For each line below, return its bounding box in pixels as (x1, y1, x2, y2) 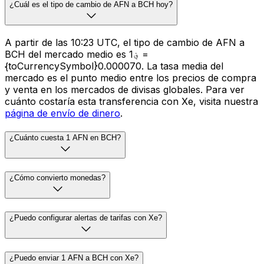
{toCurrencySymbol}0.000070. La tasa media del (5, 60, 223, 72)
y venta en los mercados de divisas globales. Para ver (5, 83, 245, 95)
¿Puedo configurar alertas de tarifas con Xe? (9, 213, 162, 222)
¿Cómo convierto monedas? (9, 173, 105, 183)
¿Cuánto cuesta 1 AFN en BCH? (9, 133, 121, 143)
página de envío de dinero (5, 107, 120, 119)
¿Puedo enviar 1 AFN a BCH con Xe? (9, 253, 138, 262)
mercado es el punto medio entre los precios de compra (5, 71, 256, 84)
